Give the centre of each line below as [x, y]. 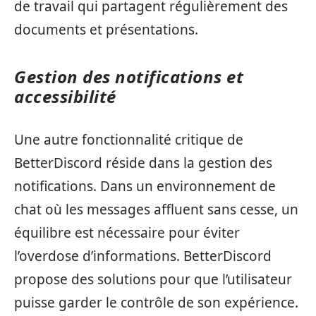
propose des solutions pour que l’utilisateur [153, 279]
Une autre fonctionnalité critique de [129, 139]
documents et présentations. [106, 30]
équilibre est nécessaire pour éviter [127, 232]
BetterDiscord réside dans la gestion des [143, 163]
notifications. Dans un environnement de [145, 186]
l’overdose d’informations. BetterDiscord [143, 256]
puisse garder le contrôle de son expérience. [156, 302]
